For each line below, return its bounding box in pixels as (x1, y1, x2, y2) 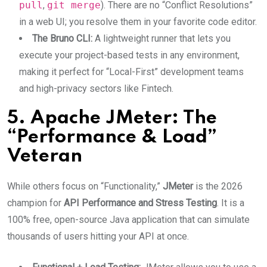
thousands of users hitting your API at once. (7, 231, 189, 242)
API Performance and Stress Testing (64, 197, 217, 209)
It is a (219, 197, 244, 209)
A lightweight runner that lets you (92, 33, 231, 44)
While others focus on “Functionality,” (7, 181, 163, 192)
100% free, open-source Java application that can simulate (7, 214, 250, 225)
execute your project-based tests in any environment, (19, 49, 240, 61)
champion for (7, 197, 64, 209)
